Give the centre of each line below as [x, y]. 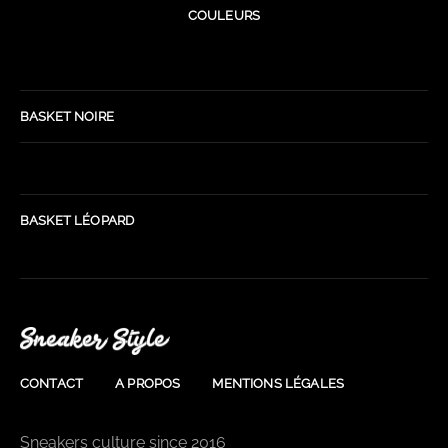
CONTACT [52, 384]
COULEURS [224, 15]
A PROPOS [148, 384]
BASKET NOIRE [67, 116]
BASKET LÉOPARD [77, 220]
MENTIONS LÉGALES [278, 384]
